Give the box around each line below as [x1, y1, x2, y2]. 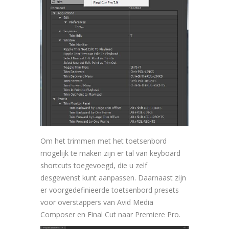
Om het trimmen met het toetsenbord [40, 135, 167, 146]
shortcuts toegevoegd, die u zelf [40, 160, 147, 170]
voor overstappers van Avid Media [40, 197, 153, 207]
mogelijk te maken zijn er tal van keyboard [40, 148, 180, 158]
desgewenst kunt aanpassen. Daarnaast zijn [40, 172, 186, 182]
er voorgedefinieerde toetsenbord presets [40, 185, 179, 195]
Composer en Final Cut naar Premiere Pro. [40, 209, 180, 219]
